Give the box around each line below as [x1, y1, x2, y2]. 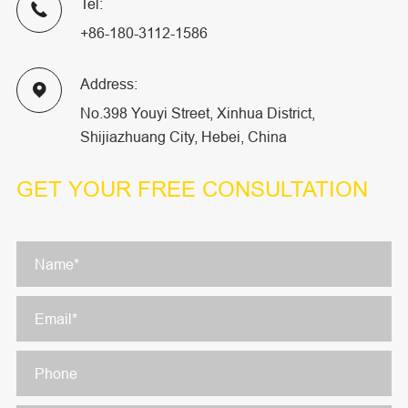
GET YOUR [15, 178, 138, 203]
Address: [79, 76, 138, 93]
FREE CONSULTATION [137, 178, 368, 203]
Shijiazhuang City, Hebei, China [79, 128, 287, 146]
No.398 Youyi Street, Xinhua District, [79, 105, 315, 122]
